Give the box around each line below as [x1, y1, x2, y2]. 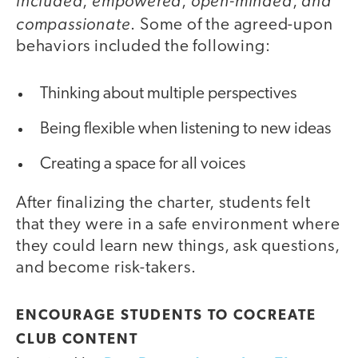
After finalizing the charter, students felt [16, 195, 311, 213]
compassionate [16, 13, 131, 34]
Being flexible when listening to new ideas [40, 121, 331, 138]
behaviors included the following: [16, 38, 271, 55]
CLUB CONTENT [16, 332, 138, 348]
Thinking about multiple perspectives [40, 86, 296, 103]
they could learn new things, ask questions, [16, 238, 340, 256]
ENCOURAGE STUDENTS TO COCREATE [16, 308, 316, 324]
